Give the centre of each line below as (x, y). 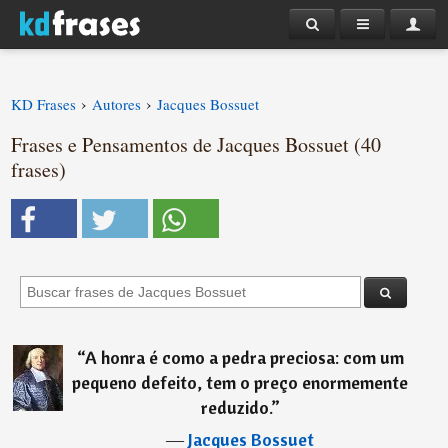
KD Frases (44, 104)
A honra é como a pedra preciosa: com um (244, 357)
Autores (117, 104)
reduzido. (235, 407)
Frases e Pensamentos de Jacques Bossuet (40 (196, 144)
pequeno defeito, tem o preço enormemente (240, 382)
